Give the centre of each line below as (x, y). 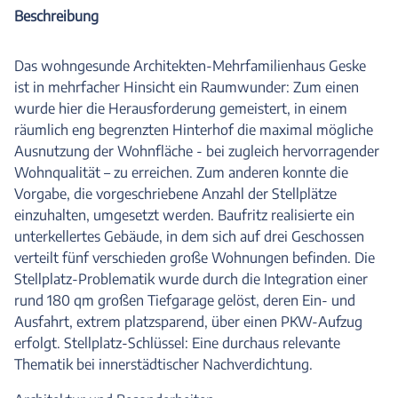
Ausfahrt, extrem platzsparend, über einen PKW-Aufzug (188, 322)
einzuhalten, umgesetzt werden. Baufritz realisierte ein (184, 215)
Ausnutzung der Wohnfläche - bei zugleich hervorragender (197, 151)
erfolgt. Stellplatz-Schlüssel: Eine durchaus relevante (177, 343)
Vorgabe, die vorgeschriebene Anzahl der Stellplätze (175, 194)
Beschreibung (56, 16)
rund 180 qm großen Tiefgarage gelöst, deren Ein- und (185, 300)
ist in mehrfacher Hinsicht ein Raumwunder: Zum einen (187, 87)
